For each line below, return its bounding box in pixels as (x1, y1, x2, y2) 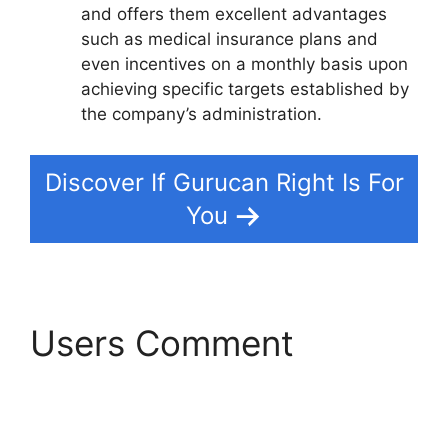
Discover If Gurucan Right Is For (44, 168, 404, 198)
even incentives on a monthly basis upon (81, 53, 408, 74)
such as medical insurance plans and (81, 28, 378, 49)
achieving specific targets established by (81, 78, 409, 99)
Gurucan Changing (30, 364, 335, 407)
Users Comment (30, 322, 294, 365)
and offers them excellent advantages (81, 3, 387, 24)
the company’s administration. (81, 103, 322, 124)
